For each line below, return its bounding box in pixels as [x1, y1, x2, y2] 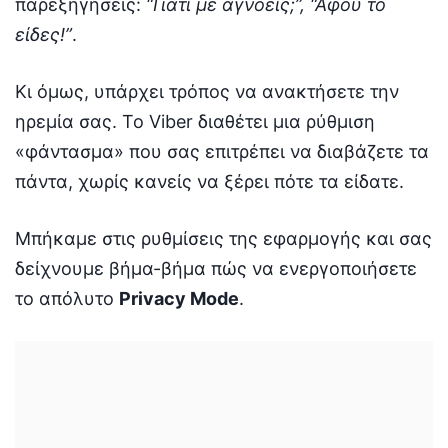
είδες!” [15, 23, 72, 45]
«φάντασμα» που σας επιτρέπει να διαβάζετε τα [15, 140, 429, 162]
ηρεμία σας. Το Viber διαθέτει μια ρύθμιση [15, 110, 375, 132]
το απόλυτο [15, 287, 119, 309]
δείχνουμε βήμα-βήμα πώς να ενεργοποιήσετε [15, 257, 417, 279]
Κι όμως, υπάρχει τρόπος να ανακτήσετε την [15, 80, 399, 102]
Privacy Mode [119, 287, 239, 309]
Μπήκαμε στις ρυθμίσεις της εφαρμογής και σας [15, 227, 432, 249]
